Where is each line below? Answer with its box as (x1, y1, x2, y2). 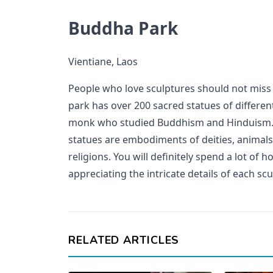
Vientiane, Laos (68, 55, 138, 69)
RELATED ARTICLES (68, 233, 180, 248)
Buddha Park (68, 16, 178, 40)
